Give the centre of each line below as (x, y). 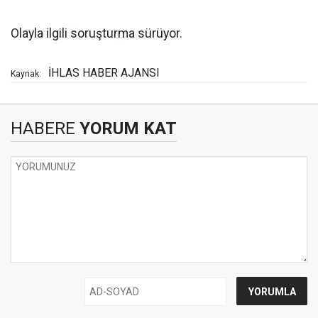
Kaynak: (26, 74)
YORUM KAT (126, 128)
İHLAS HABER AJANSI (104, 73)
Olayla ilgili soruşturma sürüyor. (97, 33)
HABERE (43, 128)
